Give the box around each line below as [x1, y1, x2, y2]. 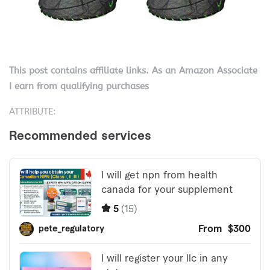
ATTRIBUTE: [9, 105, 56, 117]
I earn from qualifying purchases [9, 80, 149, 92]
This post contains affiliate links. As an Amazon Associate [9, 64, 257, 76]
